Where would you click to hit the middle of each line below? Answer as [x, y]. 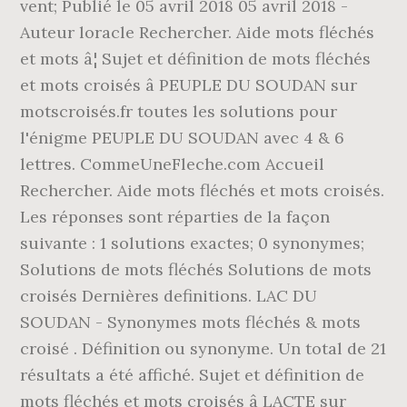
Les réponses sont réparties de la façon [175, 217]
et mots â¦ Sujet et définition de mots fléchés [196, 59]
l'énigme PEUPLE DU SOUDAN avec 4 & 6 [183, 138]
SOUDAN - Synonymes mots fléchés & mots [191, 322]
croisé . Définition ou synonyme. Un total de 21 [203, 348]
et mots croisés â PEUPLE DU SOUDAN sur [189, 85]
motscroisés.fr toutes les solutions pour [179, 111]
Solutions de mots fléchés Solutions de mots [196, 269]
